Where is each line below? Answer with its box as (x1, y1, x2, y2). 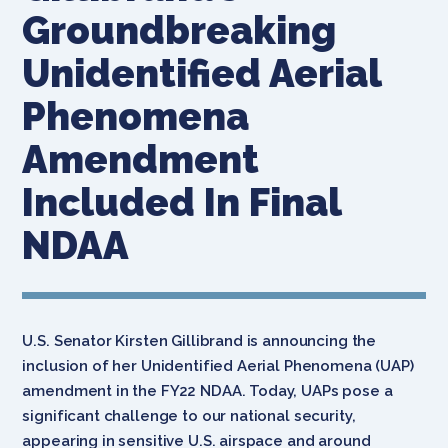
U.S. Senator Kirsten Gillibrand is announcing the (22, 331, 377, 350)
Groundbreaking (22, 7, 337, 53)
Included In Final (22, 179, 342, 225)
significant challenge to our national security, (22, 406, 356, 425)
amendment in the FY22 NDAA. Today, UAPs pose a (22, 381, 393, 400)
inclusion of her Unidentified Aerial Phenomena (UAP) (22, 356, 414, 375)
